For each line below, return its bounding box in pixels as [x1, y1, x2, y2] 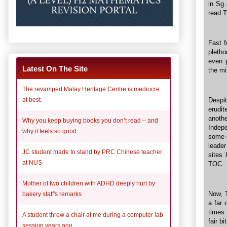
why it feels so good [22, 127, 77, 135]
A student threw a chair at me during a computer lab [22, 211, 163, 218]
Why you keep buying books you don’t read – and [22, 117, 158, 124]
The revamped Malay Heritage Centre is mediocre [22, 85, 160, 93]
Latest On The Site [22, 64, 88, 73]
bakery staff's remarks [22, 190, 82, 198]
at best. [22, 96, 42, 103]
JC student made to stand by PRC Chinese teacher [22, 148, 162, 156]
